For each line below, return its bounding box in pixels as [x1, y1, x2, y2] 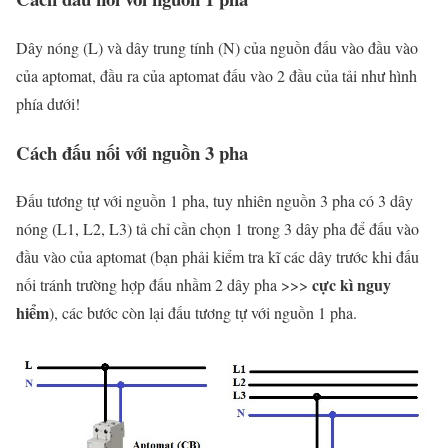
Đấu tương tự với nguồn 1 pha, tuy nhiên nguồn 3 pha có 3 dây [16, 190, 413, 212]
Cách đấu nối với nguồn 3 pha [16, 138, 248, 166]
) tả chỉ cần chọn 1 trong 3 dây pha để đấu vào [127, 218, 419, 240]
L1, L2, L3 [57, 218, 127, 240]
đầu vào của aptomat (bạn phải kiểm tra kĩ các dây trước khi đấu [16, 246, 419, 268]
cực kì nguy [312, 273, 391, 297]
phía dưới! [16, 92, 80, 114]
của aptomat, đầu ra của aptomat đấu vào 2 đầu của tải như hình [16, 64, 417, 86]
